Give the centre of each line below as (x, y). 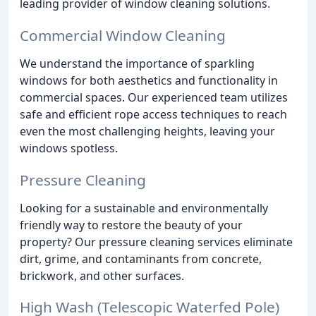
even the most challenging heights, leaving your (147, 131)
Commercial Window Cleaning (123, 35)
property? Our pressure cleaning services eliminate (156, 242)
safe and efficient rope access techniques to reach (153, 114)
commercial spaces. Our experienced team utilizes (154, 97)
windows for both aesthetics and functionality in (149, 80)
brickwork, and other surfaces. (102, 275)
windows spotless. (69, 148)
